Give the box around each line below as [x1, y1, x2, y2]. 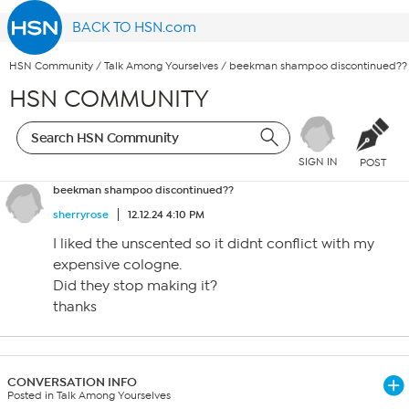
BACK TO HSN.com [72, 19, 197, 36]
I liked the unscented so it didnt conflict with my [53, 236, 374, 252]
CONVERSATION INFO [7, 374, 137, 390]
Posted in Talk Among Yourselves [7, 389, 171, 402]
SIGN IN [298, 155, 338, 169]
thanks [53, 299, 97, 315]
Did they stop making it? [53, 278, 217, 294]
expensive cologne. [53, 257, 182, 273]
